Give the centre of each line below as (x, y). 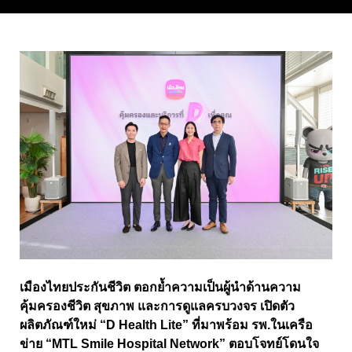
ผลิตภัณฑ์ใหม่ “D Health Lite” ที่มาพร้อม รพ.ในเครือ (166, 324)
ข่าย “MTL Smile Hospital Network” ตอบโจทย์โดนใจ (169, 343)
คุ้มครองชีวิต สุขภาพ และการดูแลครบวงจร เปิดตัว (157, 306)
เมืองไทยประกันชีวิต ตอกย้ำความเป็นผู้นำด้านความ (160, 287)
